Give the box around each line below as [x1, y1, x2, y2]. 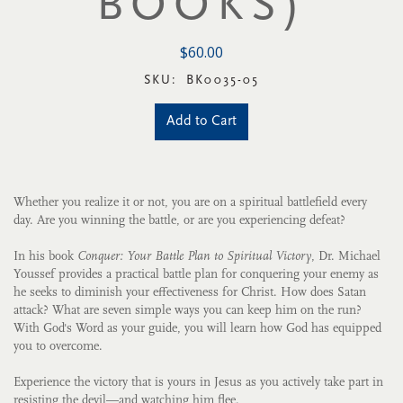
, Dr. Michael [311, 250, 381, 264]
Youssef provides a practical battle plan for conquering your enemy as [13, 268, 379, 282]
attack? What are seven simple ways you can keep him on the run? [13, 304, 362, 318]
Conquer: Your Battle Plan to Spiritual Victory [77, 250, 311, 264]
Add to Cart [166, 114, 237, 129]
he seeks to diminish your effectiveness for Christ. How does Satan [13, 286, 366, 300]
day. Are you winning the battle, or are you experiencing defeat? [13, 214, 345, 228]
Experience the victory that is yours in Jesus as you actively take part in [13, 376, 383, 390]
